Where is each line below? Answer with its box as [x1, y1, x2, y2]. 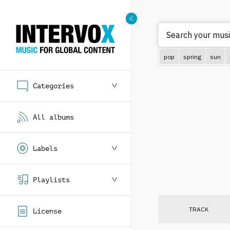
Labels [33, 144, 57, 152]
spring [183, 52, 201, 61]
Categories [33, 82, 74, 90]
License [33, 207, 62, 215]
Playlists [33, 176, 70, 184]
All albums [33, 113, 74, 121]
